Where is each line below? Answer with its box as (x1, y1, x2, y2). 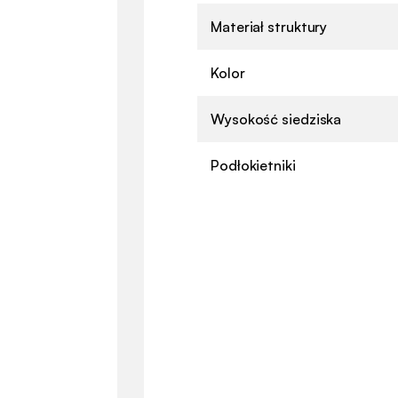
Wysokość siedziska (211, 109, 342, 128)
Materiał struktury (211, 17, 328, 36)
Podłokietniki (211, 155, 296, 174)
